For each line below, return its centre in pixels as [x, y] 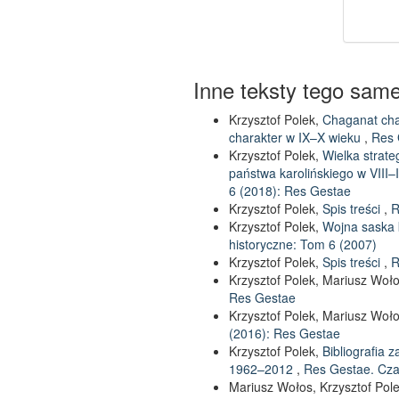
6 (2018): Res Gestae [290, 191]
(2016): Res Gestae [285, 333]
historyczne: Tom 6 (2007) [303, 244]
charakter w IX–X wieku [297, 137]
